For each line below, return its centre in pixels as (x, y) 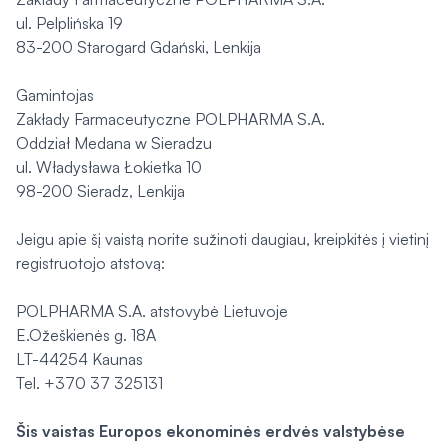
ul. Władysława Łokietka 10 (109, 167)
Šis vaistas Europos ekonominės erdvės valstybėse (210, 431)
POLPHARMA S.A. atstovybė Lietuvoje (152, 311)
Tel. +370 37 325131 (89, 383)
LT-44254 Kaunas (79, 359)
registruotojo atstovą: (90, 263)
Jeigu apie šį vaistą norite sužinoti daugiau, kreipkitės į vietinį (222, 239)
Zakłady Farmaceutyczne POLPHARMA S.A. (170, 119)
